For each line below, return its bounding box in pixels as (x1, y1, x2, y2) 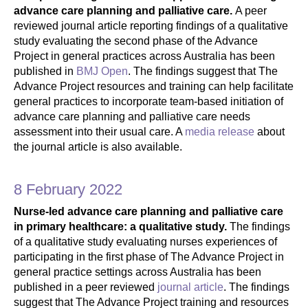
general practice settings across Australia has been (14, 265, 261, 278)
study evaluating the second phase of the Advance (14, 34, 258, 47)
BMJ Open (76, 65, 128, 77)
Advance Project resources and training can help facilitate (14, 80, 294, 92)
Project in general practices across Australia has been (14, 49, 275, 62)
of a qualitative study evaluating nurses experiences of (14, 235, 277, 247)
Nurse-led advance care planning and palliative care (14, 205, 283, 217)
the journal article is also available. (14, 140, 182, 153)
